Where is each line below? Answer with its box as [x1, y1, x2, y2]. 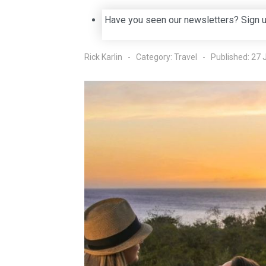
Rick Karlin [84, 52, 122, 62]
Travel [174, 52, 197, 62]
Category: [134, 52, 174, 62]
